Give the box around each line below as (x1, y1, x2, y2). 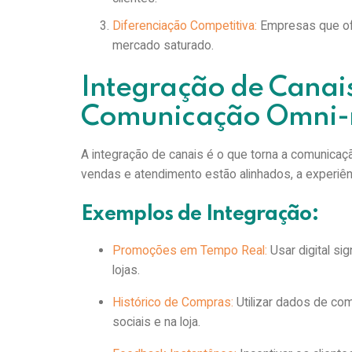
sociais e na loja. (112, 313, 207, 329)
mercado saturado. (112, 38, 221, 53)
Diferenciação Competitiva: (112, 18, 258, 34)
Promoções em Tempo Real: (112, 242, 267, 258)
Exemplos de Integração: (81, 204, 327, 225)
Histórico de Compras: (112, 294, 233, 310)
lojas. (112, 262, 146, 277)
